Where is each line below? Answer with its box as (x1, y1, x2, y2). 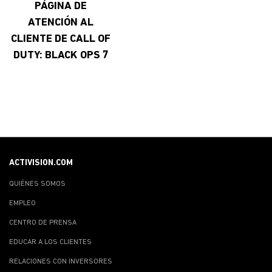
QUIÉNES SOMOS (9, 180, 66, 188)
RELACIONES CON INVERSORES (9, 257, 112, 265)
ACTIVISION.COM (9, 158, 73, 168)
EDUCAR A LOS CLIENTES (9, 238, 92, 246)
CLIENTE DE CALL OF (11, 33, 110, 45)
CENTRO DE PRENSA (9, 219, 76, 226)
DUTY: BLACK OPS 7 (13, 49, 109, 61)
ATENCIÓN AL (28, 16, 93, 29)
